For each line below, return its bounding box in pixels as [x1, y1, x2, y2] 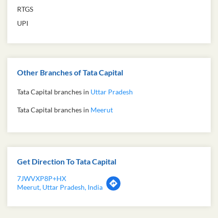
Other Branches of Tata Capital [17, 68, 123, 77]
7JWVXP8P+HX [17, 174, 66, 183]
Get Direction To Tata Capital [17, 157, 116, 166]
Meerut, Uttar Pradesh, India [17, 183, 103, 192]
